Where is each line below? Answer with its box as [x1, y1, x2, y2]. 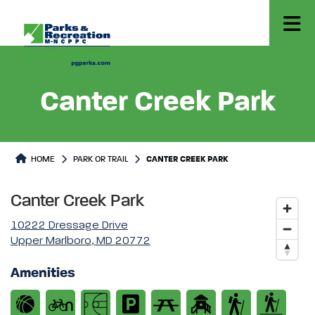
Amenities [11, 266, 75, 281]
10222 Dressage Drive [11, 220, 128, 231]
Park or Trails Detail [6, 127, 202, 149]
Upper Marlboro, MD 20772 [11, 236, 150, 247]
